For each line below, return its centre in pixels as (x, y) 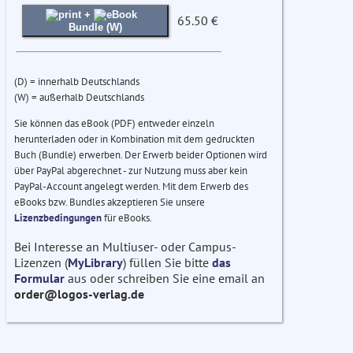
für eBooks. (127, 218)
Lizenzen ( (41, 263)
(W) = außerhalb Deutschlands (79, 98)
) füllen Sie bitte (167, 263)
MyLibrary (95, 263)
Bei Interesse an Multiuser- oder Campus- (125, 247)
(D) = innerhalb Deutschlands (77, 82)
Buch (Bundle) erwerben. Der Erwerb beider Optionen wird (141, 155)
